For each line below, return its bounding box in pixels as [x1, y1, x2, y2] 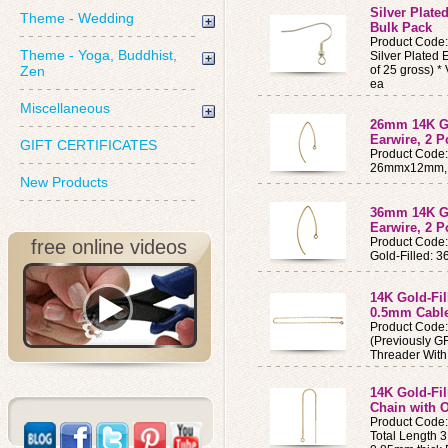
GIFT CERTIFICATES [20, 137, 157, 153]
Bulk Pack [370, 20, 432, 35]
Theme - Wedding [20, 10, 134, 26]
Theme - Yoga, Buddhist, [20, 47, 177, 63]
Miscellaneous [20, 100, 110, 116]
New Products [20, 174, 108, 190]
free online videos [31, 236, 188, 258]
